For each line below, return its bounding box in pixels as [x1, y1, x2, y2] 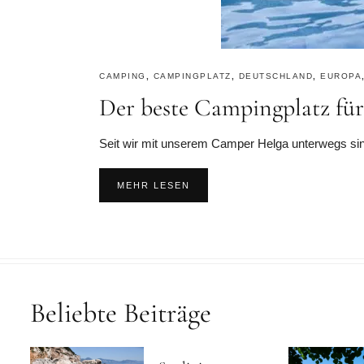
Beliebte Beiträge [30, 297, 211, 330]
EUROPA [320, 71, 362, 80]
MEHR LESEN [117, 180, 190, 190]
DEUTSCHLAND [238, 71, 313, 80]
